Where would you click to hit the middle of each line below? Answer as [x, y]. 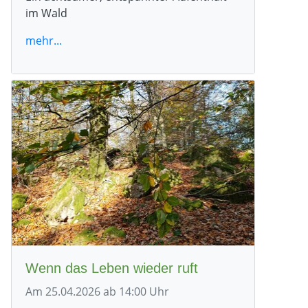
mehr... [44, 40]
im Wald [46, 13]
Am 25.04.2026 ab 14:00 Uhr [97, 291]
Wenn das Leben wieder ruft [112, 268]
